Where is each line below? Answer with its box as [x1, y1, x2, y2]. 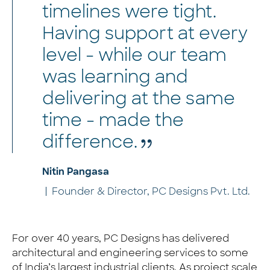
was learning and [42, 65, 188, 88]
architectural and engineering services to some [12, 246, 248, 259]
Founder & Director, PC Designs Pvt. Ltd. [52, 184, 250, 198]
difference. [42, 130, 137, 153]
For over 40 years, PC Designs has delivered [12, 231, 229, 245]
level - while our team [42, 43, 227, 66]
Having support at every [42, 22, 248, 45]
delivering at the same [42, 87, 235, 110]
